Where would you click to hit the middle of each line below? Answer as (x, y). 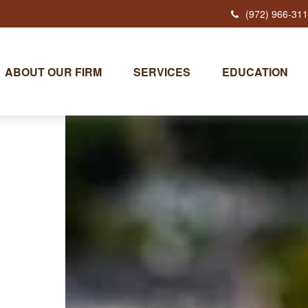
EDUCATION (255, 71)
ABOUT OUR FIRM (54, 71)
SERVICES (162, 71)
